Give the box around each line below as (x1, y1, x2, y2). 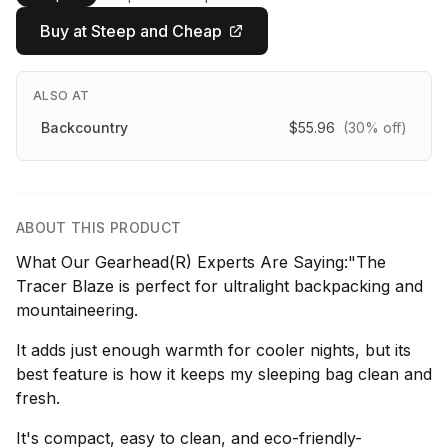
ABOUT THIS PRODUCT (16, 219, 182, 236)
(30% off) (343, 119, 407, 136)
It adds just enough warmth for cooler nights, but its (16, 340, 411, 360)
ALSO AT (33, 88, 90, 103)
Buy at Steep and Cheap (40, 21, 222, 41)
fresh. (16, 388, 60, 408)
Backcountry (41, 119, 128, 136)
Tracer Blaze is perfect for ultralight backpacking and (16, 276, 423, 296)
